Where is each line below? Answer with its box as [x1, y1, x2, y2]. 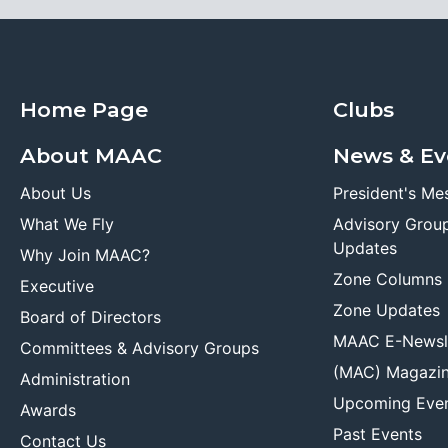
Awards [20, 399, 76, 420]
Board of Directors [20, 306, 161, 327]
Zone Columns [332, 268, 442, 289]
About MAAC [20, 142, 162, 168]
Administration [20, 368, 130, 389]
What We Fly [20, 213, 114, 234]
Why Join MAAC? [20, 244, 150, 265]
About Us [20, 182, 91, 203]
